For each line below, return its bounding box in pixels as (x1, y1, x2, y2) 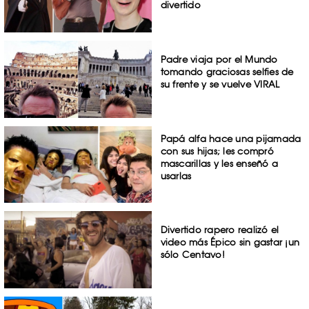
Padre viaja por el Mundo (160, 53, 278, 65)
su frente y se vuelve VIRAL (160, 78, 280, 90)
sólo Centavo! (160, 249, 225, 261)
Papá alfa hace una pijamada (160, 132, 301, 144)
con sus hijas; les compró (160, 145, 274, 157)
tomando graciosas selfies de (160, 66, 294, 77)
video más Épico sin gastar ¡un (160, 237, 300, 248)
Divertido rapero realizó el (160, 224, 279, 236)
